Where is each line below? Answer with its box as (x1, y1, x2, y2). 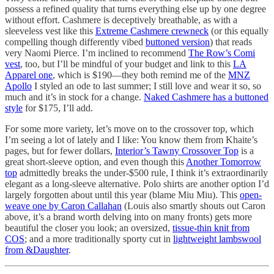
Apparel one (5, 70, 53, 81)
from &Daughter (5, 245, 68, 256)
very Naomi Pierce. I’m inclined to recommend (5, 48, 188, 59)
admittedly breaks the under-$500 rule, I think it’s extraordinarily (17, 168, 268, 179)
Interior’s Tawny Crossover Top (115, 146, 239, 157)
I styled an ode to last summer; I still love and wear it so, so (32, 81, 261, 92)
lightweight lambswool (173, 234, 261, 245)
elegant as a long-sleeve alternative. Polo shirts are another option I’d (5, 179, 269, 190)
